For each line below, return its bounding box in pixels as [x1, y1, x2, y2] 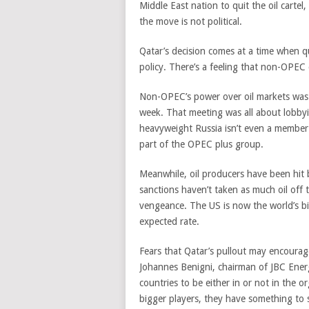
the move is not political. [139, 16, 242, 27]
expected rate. [139, 216, 199, 227]
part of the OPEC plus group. [139, 139, 263, 150]
